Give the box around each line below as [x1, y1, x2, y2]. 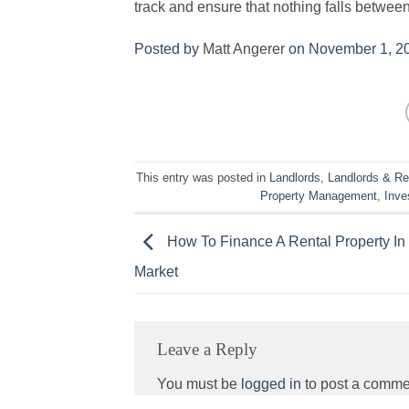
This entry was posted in [136, 170, 270, 184]
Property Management [260, 188, 378, 203]
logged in [241, 374, 301, 392]
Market [134, 262, 178, 279]
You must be [157, 374, 241, 392]
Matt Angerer [203, 40, 288, 58]
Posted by [134, 40, 203, 58]
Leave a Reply [157, 340, 257, 360]
